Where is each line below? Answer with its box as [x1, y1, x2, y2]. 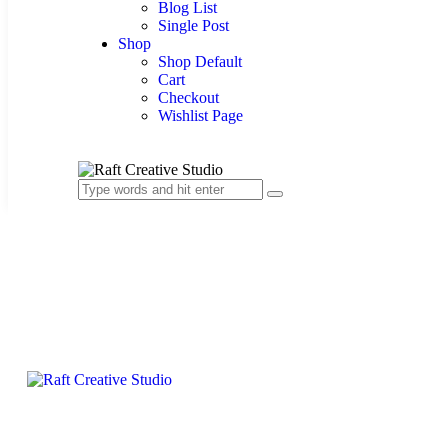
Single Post [158, 17, 229, 34]
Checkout [158, 89, 219, 106]
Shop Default [158, 53, 242, 70]
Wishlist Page [158, 107, 243, 124]
